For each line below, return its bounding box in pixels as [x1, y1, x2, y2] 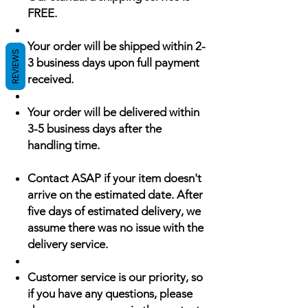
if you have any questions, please [27, 287, 192, 300]
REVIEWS [10, 49, 21, 84]
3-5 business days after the [27, 122, 162, 135]
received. [27, 72, 74, 86]
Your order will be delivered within [27, 105, 199, 119]
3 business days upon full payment [27, 56, 199, 69]
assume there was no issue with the [27, 221, 203, 234]
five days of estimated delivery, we [27, 204, 201, 218]
